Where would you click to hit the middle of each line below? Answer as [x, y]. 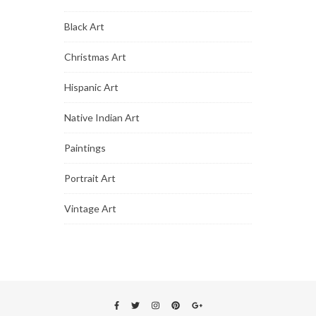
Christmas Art [96, 56]
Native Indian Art [102, 117]
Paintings [85, 147]
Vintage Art [91, 208]
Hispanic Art [92, 87]
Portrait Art [90, 178]
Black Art [85, 26]
